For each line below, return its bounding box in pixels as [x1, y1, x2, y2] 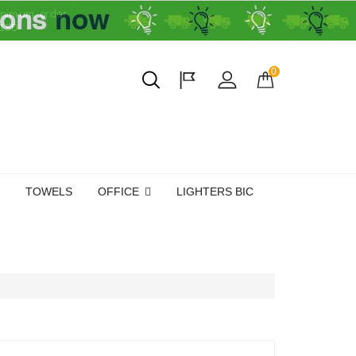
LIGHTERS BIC [176, 184, 253, 198]
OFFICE [98, 184, 142, 198]
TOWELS [25, 184, 72, 198]
